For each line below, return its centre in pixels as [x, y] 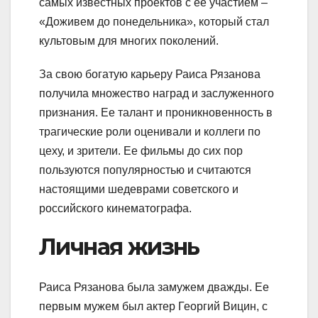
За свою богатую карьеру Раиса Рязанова [150, 75]
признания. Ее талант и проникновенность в [156, 113]
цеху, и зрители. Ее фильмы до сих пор [141, 151]
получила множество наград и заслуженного [157, 94]
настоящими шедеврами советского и [139, 190]
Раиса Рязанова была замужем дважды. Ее [154, 287]
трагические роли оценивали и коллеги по [150, 132]
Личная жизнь [119, 247]
